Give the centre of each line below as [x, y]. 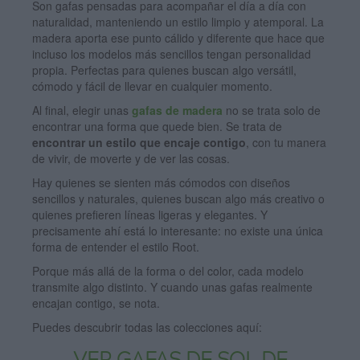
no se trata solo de [272, 110]
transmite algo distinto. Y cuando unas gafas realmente [172, 286]
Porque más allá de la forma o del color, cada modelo [168, 270]
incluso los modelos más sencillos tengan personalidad [172, 53]
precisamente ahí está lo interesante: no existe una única [178, 230]
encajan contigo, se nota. [96, 303]
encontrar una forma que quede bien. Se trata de [157, 126]
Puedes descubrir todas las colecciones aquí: [147, 327]
